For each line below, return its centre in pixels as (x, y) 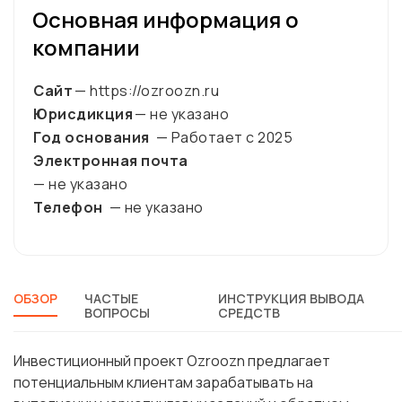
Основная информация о (166, 20)
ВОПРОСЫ (117, 313)
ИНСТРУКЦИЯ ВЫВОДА (291, 299)
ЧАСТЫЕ (111, 299)
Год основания (92, 138)
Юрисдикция (83, 114)
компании (86, 48)
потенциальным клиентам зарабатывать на (163, 383)
